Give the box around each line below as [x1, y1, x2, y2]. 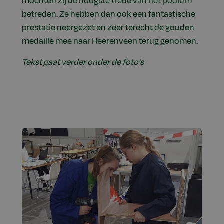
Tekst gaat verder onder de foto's [22, 56, 144, 69]
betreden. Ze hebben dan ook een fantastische [22, 8, 195, 21]
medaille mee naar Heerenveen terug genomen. [22, 35, 198, 48]
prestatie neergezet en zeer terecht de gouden [22, 22, 194, 34]
